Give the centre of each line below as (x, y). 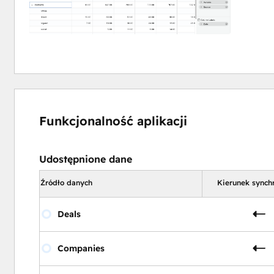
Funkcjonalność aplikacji (113, 120)
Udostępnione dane (85, 159)
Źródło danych (66, 182)
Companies (81, 248)
